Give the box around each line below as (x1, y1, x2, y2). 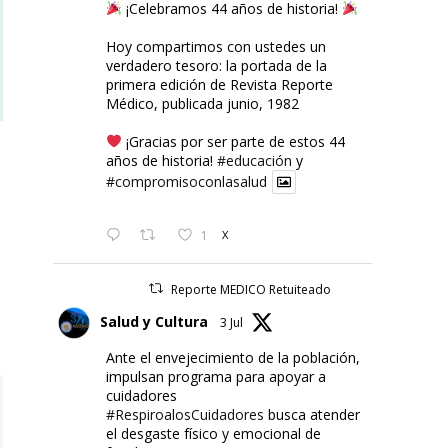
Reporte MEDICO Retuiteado (171, 280, 332, 298)
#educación (216, 150, 292, 170)
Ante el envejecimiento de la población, (105, 347, 360, 367)
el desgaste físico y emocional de (105, 423, 321, 443)
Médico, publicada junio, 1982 (105, 93, 299, 113)
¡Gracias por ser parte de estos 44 (121, 131, 345, 151)
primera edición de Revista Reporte (105, 74, 333, 94)
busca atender (263, 404, 360, 424)
